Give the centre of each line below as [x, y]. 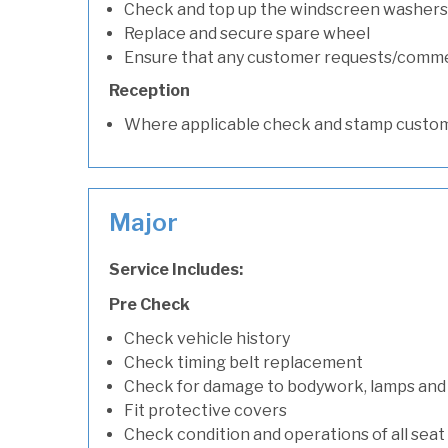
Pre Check [149, 304]
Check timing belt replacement [243, 362]
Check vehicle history [207, 338]
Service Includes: [176, 269]
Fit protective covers [205, 410]
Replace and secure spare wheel [247, 33]
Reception [149, 90]
